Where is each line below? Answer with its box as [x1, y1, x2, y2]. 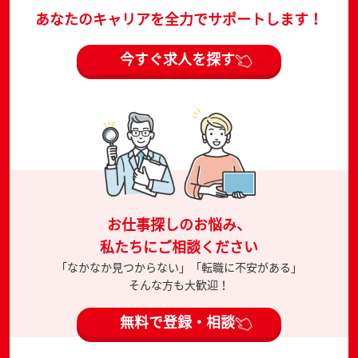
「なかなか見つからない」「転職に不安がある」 [56, 258, 302, 275]
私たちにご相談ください [100, 235, 258, 257]
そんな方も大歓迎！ [129, 276, 229, 292]
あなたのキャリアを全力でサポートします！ [35, 7, 323, 30]
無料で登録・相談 [119, 311, 235, 333]
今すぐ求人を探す [119, 48, 235, 70]
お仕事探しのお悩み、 [107, 213, 251, 235]
